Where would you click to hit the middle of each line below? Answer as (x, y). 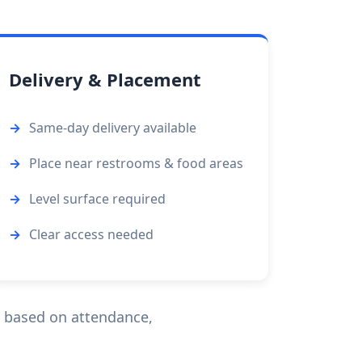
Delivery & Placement (105, 79)
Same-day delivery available (113, 128)
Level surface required (98, 199)
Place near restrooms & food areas (137, 163)
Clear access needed (92, 234)
